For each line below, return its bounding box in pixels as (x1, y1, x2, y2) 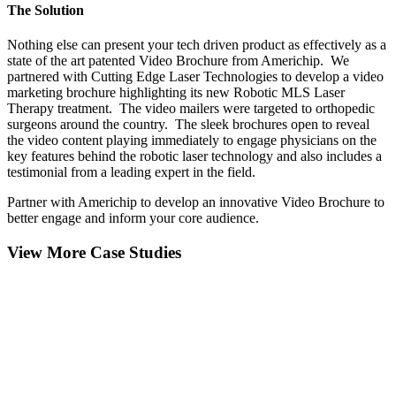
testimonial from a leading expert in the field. (7, 164, 255, 179)
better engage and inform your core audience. (7, 210, 259, 225)
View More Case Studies (7, 242, 181, 262)
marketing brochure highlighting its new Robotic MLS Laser (7, 85, 345, 100)
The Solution (7, 2, 84, 18)
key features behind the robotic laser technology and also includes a (7, 148, 382, 164)
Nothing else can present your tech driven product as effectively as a (7, 37, 386, 52)
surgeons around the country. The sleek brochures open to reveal (7, 117, 369, 132)
